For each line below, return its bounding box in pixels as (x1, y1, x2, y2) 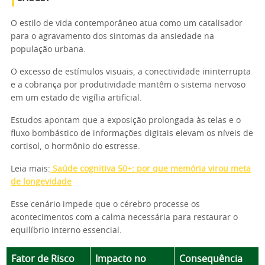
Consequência (179, 254, 243, 264)
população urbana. (11, 46, 86, 54)
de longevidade (11, 178, 72, 186)
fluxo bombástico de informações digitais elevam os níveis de (11, 130, 253, 138)
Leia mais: (11, 165, 50, 173)
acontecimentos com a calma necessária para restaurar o (11, 214, 238, 222)
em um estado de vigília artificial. (11, 94, 142, 102)
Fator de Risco (11, 254, 75, 264)
